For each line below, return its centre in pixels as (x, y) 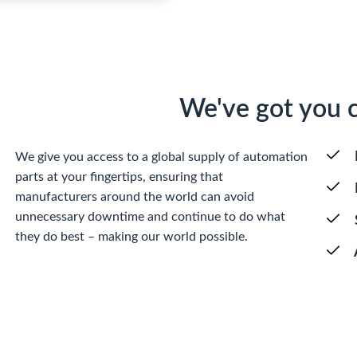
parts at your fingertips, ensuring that (119, 177)
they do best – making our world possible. (131, 237)
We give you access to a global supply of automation (161, 157)
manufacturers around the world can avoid (134, 197)
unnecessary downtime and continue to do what (150, 217)
